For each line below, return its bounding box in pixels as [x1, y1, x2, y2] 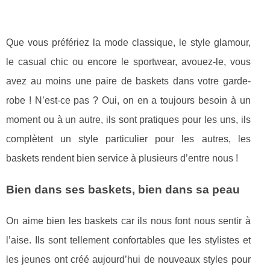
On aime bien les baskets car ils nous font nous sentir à [6, 215, 251, 226]
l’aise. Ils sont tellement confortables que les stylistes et [6, 234, 251, 245]
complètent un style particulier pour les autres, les [6, 133, 251, 144]
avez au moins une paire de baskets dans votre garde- [6, 75, 251, 86]
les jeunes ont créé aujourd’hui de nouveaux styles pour [6, 254, 251, 265]
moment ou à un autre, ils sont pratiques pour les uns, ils [6, 114, 251, 125]
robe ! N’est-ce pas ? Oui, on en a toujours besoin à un [6, 95, 251, 105]
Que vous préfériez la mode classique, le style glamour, [6, 37, 251, 48]
